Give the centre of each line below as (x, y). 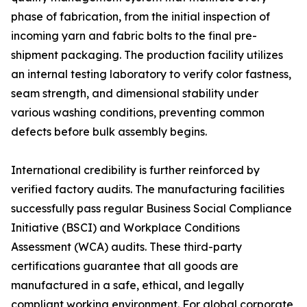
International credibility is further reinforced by (135, 170)
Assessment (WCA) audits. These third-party (126, 247)
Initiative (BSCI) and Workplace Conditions (125, 228)
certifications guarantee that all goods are (125, 266)
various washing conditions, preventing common (138, 112)
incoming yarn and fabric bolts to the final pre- (134, 36)
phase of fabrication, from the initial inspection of (140, 16)
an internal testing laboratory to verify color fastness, (151, 74)
